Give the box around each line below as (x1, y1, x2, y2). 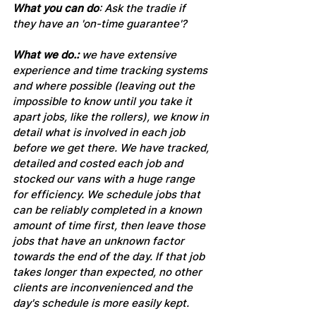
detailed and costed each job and (13, 157, 186, 171)
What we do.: (13, 48, 82, 62)
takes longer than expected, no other (13, 265, 205, 279)
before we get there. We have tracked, (13, 141, 212, 155)
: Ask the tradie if (99, 1, 188, 16)
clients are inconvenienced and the (13, 281, 195, 295)
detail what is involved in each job (13, 126, 188, 140)
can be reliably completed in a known (13, 203, 205, 217)
